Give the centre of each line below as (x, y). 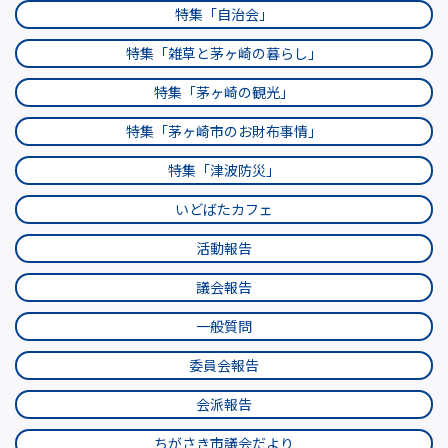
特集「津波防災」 (224, 170)
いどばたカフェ (224, 209)
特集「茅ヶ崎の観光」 (224, 92)
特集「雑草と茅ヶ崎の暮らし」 (224, 53)
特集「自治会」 (224, 14)
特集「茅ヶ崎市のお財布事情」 (224, 131)
